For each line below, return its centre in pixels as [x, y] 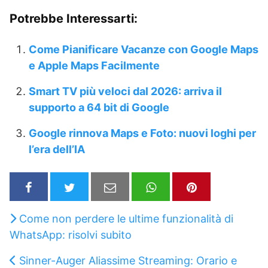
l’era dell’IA [57, 150]
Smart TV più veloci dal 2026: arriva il [125, 92]
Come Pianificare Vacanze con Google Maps [144, 50]
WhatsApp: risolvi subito [71, 234]
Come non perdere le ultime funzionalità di [126, 218]
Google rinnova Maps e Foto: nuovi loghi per [142, 133]
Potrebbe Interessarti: [74, 19]
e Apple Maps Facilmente [94, 66]
